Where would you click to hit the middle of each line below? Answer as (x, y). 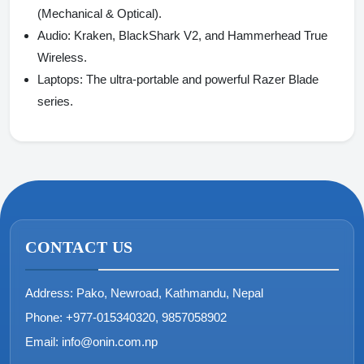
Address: (49, 292)
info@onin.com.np (110, 341)
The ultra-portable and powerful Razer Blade (201, 79)
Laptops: (60, 79)
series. (55, 101)
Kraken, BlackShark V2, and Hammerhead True (199, 35)
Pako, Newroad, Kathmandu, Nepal (170, 292)
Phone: (44, 317)
